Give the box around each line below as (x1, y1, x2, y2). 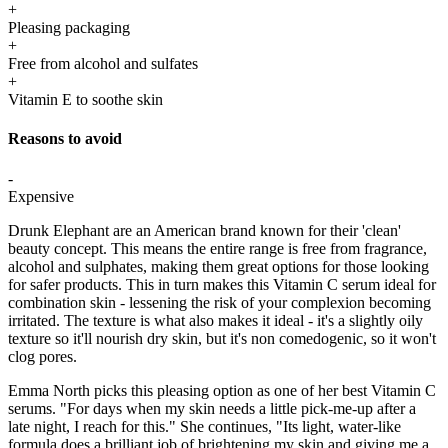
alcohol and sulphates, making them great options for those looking (8, 257, 429, 275)
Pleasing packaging (8, 19, 130, 37)
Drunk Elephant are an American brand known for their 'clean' (8, 221, 401, 239)
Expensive (8, 187, 74, 205)
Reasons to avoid (8, 130, 122, 148)
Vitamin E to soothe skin (8, 91, 163, 109)
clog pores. (8, 347, 81, 365)
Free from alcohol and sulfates (8, 55, 198, 73)
